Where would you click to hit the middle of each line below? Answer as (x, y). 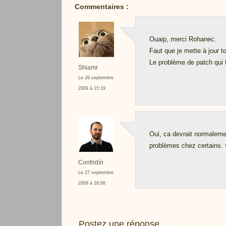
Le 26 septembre (96, 78)
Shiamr (88, 68)
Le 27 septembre (96, 173)
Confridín (91, 162)
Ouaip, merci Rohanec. (183, 39)
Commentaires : (102, 7)
